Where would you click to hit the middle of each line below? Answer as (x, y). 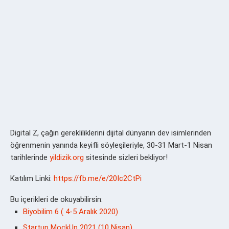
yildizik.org (67, 158)
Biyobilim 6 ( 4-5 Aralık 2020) (71, 212)
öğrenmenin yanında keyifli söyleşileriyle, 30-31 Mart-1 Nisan (111, 145)
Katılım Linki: (32, 179)
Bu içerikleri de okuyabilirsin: (56, 200)
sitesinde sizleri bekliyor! (126, 158)
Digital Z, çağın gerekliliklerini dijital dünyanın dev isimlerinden (111, 133)
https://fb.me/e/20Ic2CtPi (99, 179)
